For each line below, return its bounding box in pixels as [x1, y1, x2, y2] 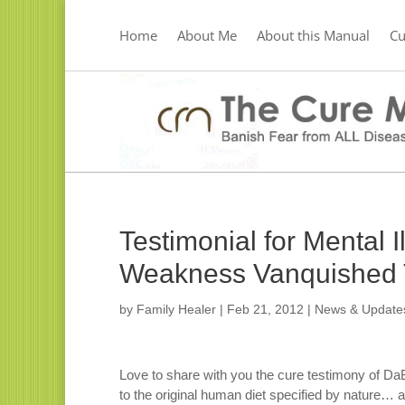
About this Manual [257, 26, 370, 44]
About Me [177, 26, 237, 44]
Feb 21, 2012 [227, 302, 304, 317]
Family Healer [137, 302, 216, 317]
